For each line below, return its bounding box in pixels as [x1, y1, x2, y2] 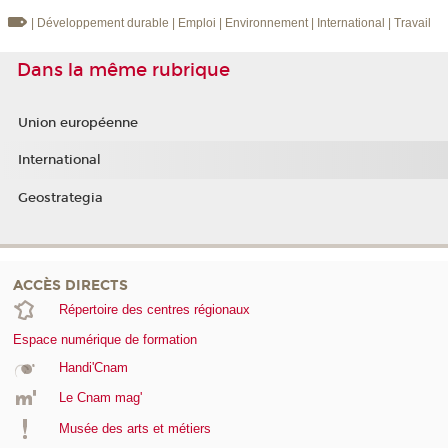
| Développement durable [30, 15, 169, 30]
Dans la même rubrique [17, 58, 230, 81]
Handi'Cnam [58, 359, 128, 375]
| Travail [387, 15, 431, 30]
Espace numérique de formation [13, 331, 197, 347]
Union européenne [17, 114, 138, 131]
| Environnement [218, 15, 311, 30]
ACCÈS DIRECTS [13, 276, 128, 294]
